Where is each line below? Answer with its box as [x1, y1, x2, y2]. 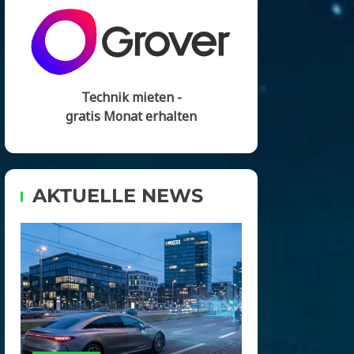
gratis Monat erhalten [66, 107, 197, 125]
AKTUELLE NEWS [32, 183, 203, 207]
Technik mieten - [81, 88, 182, 106]
